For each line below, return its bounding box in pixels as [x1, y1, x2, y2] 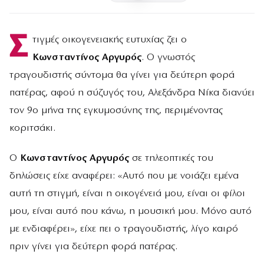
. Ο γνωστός [141, 52, 195, 63]
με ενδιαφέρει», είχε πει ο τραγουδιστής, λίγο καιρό [9, 224, 238, 235]
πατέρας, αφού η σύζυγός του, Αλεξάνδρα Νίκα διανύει [9, 88, 255, 98]
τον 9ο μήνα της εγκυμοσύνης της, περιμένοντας [9, 105, 223, 116]
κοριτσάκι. [9, 123, 55, 134]
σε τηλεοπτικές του [129, 153, 213, 164]
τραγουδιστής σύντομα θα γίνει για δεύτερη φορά [9, 70, 235, 81]
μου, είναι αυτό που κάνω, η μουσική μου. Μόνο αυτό [9, 206, 252, 217]
